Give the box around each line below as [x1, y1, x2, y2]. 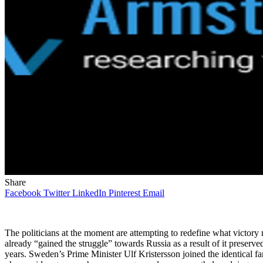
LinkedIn [72, 187, 106, 198]
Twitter [43, 187, 70, 198]
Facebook [5, 187, 41, 198]
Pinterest [109, 187, 140, 198]
